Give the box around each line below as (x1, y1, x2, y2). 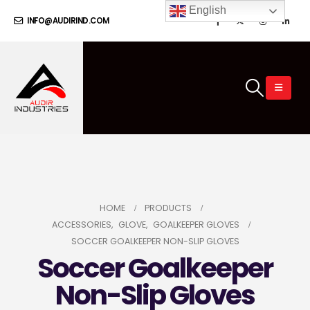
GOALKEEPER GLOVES (152, 218, 239, 230)
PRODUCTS (144, 201, 192, 214)
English (186, 4, 227, 17)
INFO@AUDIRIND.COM (25, 15, 109, 26)
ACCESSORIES (51, 218, 111, 230)
